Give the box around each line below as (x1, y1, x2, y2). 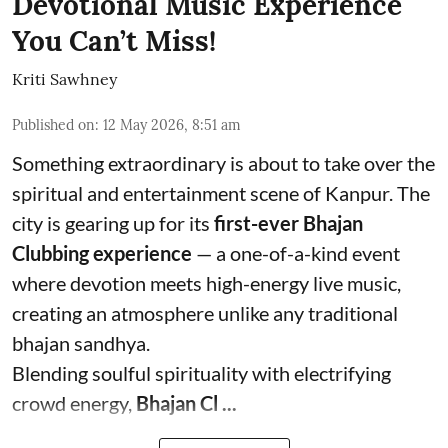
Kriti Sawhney (12, 69, 117, 90)
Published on (12, 116, 95, 135)
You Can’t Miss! (12, 23, 216, 60)
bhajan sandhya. (12, 331, 150, 356)
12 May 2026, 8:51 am (103, 116, 241, 135)
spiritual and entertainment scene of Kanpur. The (12, 181, 430, 206)
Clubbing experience (12, 241, 192, 266)
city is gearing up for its (12, 211, 214, 236)
